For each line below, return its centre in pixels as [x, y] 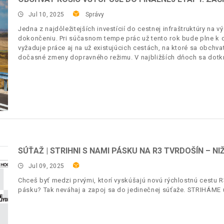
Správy [95, 14]
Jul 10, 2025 [46, 14]
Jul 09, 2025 [46, 166]
